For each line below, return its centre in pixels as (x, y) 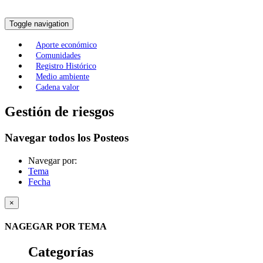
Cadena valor (58, 87)
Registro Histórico (66, 66)
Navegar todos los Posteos (67, 137)
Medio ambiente (63, 77)
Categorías (61, 252)
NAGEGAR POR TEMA (56, 226)
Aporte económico (66, 45)
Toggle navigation (39, 24)
